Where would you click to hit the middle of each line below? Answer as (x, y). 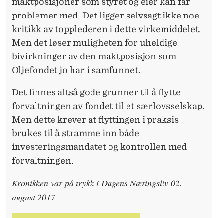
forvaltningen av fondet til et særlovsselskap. (108, 106)
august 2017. (35, 197)
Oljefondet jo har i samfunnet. (76, 70)
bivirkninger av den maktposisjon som (94, 56)
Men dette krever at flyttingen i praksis (95, 119)
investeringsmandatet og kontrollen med (99, 146)
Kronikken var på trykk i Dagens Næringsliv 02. (97, 183)
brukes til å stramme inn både (75, 133)
